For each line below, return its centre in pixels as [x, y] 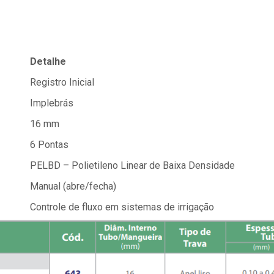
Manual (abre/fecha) [73, 186]
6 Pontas [49, 145]
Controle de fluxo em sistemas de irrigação [122, 207]
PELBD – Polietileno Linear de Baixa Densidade [132, 165]
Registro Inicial [62, 82]
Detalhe [48, 61]
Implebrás [52, 103]
